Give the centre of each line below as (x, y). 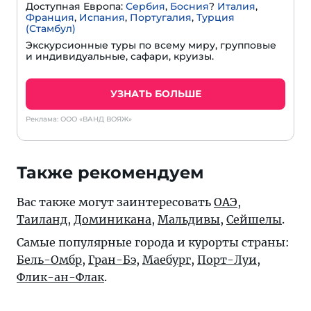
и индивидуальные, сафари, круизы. (120, 56)
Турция (216, 17)
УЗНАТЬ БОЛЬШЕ (155, 93)
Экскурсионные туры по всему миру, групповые (151, 45)
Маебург (167, 259)
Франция (50, 17)
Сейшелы (254, 219)
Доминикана (112, 219)
